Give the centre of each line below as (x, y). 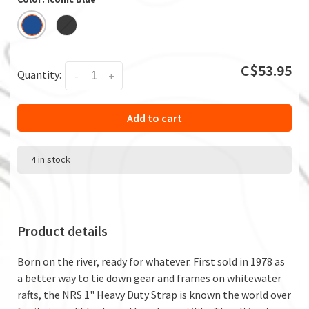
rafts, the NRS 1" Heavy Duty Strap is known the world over (154, 294)
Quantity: (39, 74)
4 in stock (51, 159)
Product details (62, 230)
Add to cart (154, 118)
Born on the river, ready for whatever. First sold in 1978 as (151, 261)
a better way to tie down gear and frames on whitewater (149, 278)
